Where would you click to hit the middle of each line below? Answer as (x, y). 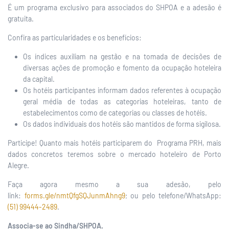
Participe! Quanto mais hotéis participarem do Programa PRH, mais (114, 143)
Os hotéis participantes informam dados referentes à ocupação (122, 90)
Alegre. (18, 165)
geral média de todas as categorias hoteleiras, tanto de (122, 101)
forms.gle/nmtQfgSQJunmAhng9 (75, 196)
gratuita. (21, 19)
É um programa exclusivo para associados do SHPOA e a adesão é (114, 7)
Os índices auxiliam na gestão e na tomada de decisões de (122, 56)
